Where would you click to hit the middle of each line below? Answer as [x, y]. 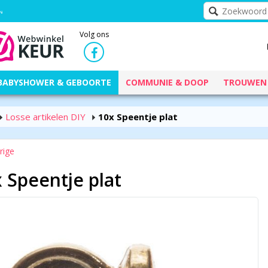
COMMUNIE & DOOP [167, 82]
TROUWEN [245, 82]
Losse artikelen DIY [45, 117]
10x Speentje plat [138, 117]
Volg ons [94, 34]
